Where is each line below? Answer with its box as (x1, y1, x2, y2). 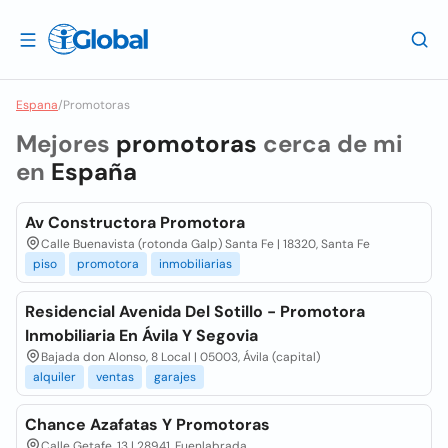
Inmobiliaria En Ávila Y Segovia (25, 325, 258, 346)
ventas (96, 369, 134, 385)
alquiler (33, 369, 76, 385)
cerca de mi (257, 128, 403, 159)
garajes (154, 369, 196, 385)
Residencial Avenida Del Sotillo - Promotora (25, 301, 365, 322)
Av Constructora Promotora (25, 212, 245, 233)
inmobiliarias (159, 256, 232, 272)
